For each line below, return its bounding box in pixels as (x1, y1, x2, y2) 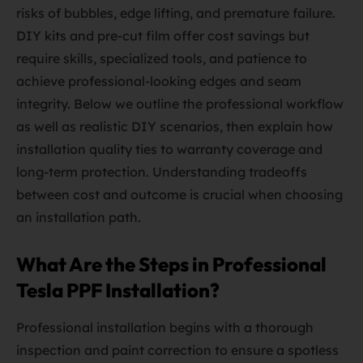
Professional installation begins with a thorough (16, 319, 314, 335)
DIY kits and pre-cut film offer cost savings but (16, 28, 310, 44)
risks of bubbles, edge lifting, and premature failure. (16, 5, 335, 21)
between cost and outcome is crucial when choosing (16, 186, 343, 203)
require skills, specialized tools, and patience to (16, 50, 307, 66)
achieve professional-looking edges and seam (16, 73, 301, 89)
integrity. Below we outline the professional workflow (16, 96, 344, 112)
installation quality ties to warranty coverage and (16, 141, 322, 157)
